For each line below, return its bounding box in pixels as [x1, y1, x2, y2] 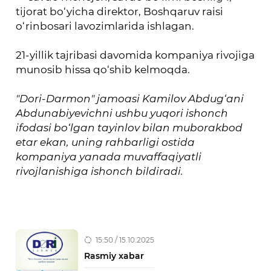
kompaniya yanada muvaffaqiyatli [16, 150, 202, 163]
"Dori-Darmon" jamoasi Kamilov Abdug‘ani [16, 92, 244, 105]
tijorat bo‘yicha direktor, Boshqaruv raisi [16, 5, 224, 18]
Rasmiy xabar [84, 250, 145, 262]
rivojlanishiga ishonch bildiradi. [16, 165, 184, 177]
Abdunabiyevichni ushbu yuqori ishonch [16, 106, 229, 119]
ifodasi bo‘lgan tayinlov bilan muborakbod [16, 121, 243, 134]
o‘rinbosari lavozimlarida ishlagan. [16, 19, 195, 32]
